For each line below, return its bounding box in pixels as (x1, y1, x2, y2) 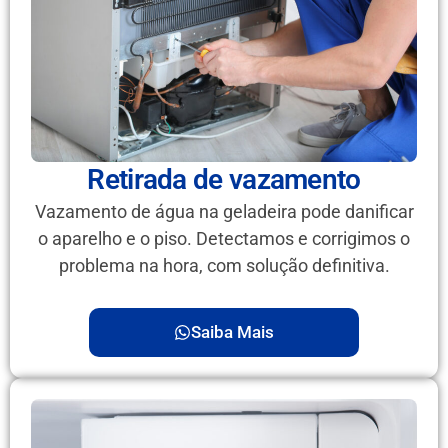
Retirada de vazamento (87, 163, 361, 197)
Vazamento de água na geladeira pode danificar (34, 201, 414, 223)
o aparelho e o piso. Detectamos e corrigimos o (38, 228, 410, 250)
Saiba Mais (191, 321, 274, 342)
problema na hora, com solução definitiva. (58, 255, 390, 277)
